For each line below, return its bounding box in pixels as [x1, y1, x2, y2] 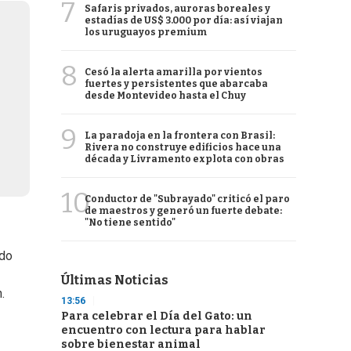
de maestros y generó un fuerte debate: [85, 205, 282, 216]
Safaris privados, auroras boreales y [85, 3, 270, 14]
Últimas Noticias [61, 273, 168, 288]
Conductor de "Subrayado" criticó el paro [85, 194, 290, 204]
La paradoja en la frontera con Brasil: [85, 130, 275, 141]
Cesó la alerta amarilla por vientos [85, 67, 262, 78]
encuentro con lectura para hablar [61, 324, 266, 337]
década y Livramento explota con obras [85, 154, 284, 165]
